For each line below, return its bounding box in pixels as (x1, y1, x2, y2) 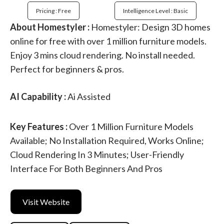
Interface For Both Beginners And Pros (10, 163, 162, 174)
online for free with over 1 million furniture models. (10, 35, 206, 47)
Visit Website (22, 197, 69, 207)
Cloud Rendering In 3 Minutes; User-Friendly (10, 149, 184, 160)
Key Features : (10, 121, 69, 132)
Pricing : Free (36, 7, 71, 15)
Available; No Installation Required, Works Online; (10, 135, 204, 146)
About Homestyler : (10, 21, 89, 33)
